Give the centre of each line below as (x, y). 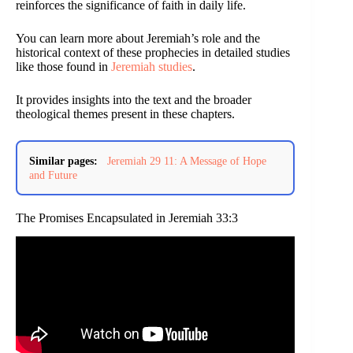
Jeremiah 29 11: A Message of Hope (187, 160)
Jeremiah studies (152, 66)
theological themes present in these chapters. (125, 113)
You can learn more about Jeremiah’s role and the (138, 38)
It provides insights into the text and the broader (134, 99)
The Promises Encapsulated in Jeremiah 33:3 (127, 217)
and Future (53, 175)
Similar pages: (63, 160)
